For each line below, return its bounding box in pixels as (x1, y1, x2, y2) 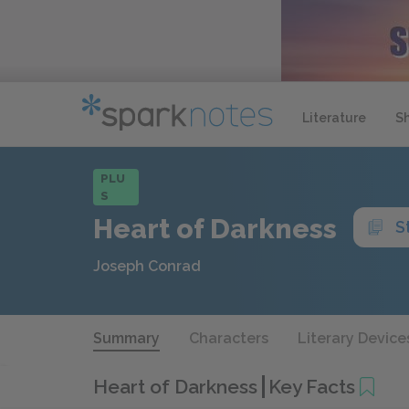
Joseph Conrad (93, 257, 201, 275)
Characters (189, 330, 268, 347)
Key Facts (268, 374, 355, 398)
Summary (93, 330, 160, 347)
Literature (302, 110, 366, 125)
